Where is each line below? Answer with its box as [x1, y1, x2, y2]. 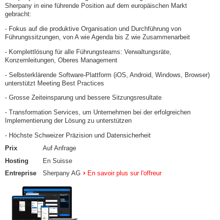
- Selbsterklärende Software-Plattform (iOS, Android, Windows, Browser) [5, 71, 210, 79]
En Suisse [43, 157, 72, 165]
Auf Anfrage [43, 144, 76, 152]
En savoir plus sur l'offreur [87, 169, 162, 177]
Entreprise [5, 169, 36, 177]
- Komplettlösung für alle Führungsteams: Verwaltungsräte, [5, 48, 171, 55]
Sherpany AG [43, 169, 81, 177]
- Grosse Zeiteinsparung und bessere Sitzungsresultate [5, 94, 162, 102]
